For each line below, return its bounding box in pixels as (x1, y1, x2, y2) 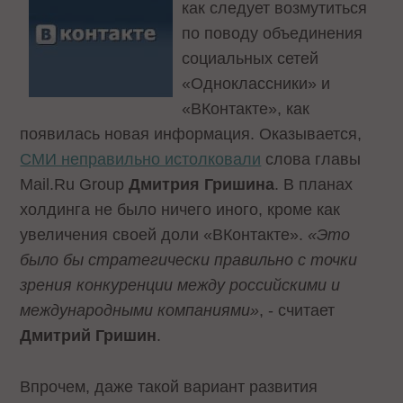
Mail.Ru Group (20, 175, 130, 193)
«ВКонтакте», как (182, 100, 310, 118)
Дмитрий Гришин (20, 327, 157, 345)
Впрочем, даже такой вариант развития (20, 377, 318, 396)
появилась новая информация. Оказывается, (20, 125, 363, 143)
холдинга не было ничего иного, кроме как (20, 201, 341, 219)
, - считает (259, 301, 336, 319)
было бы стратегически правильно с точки (20, 251, 358, 269)
